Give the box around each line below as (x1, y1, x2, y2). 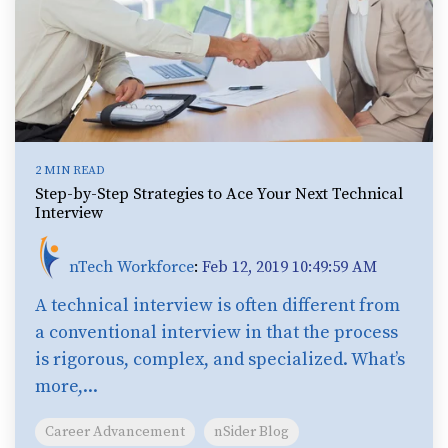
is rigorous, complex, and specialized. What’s (35, 348, 405, 372)
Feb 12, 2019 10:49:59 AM (202, 257, 377, 278)
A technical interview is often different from (35, 294, 400, 318)
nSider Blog (214, 423, 289, 442)
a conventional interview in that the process (35, 321, 398, 345)
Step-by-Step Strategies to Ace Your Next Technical (35, 184, 403, 205)
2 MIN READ (35, 163, 105, 179)
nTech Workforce (69, 257, 194, 278)
